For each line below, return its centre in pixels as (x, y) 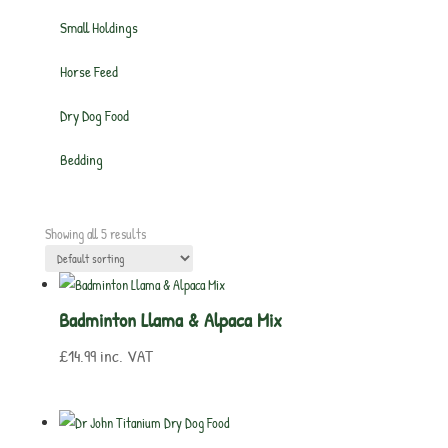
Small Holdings (98, 27)
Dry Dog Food (94, 115)
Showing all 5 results (95, 233)
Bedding (81, 159)
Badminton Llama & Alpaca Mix (170, 319)
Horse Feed (88, 71)
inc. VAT (126, 355)
